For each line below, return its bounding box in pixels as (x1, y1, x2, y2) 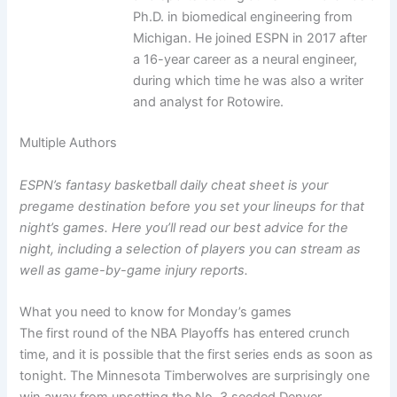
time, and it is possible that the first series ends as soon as (19, 346, 374, 362)
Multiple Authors (19, 135, 118, 152)
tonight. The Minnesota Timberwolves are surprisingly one (19, 367, 370, 384)
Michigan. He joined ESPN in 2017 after (132, 30, 367, 47)
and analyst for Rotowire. (132, 94, 284, 111)
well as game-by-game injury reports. (19, 261, 249, 278)
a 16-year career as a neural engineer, (132, 51, 357, 68)
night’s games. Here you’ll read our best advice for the (19, 219, 349, 236)
